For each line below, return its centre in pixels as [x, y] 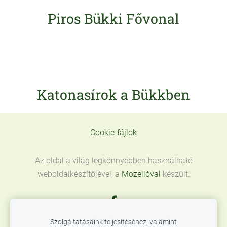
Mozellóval [141, 174]
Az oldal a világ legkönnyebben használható [113, 160]
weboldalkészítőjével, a [79, 174]
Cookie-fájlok [113, 132]
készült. [175, 174]
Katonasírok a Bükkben [113, 94]
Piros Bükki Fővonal [113, 18]
